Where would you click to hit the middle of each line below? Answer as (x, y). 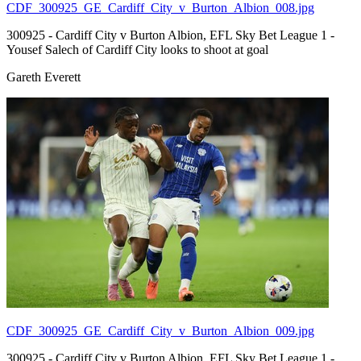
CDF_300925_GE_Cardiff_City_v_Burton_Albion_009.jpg (160, 330)
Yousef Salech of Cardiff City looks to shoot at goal (137, 49)
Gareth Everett (44, 77)
